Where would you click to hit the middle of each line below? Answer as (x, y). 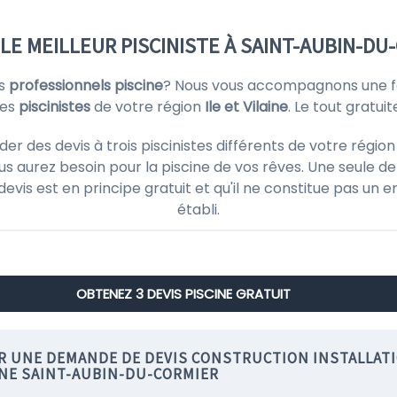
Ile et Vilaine (246, 107)
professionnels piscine (86, 86)
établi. (198, 210)
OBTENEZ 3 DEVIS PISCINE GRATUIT (183, 294)
